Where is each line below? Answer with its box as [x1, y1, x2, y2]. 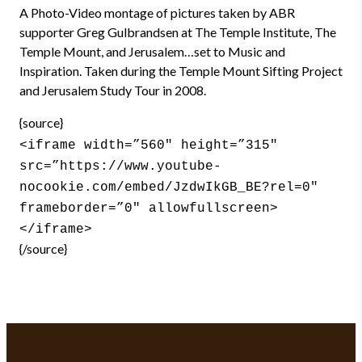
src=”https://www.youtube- [19, 159, 221, 174]
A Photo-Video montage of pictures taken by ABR [19, 5, 295, 20]
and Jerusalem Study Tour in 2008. [19, 82, 206, 98]
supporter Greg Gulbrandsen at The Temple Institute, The [19, 24, 336, 40]
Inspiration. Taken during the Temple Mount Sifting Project [19, 63, 343, 78]
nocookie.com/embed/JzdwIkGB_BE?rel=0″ [19, 180, 318, 195]
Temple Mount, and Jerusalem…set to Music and [19, 44, 285, 59]
